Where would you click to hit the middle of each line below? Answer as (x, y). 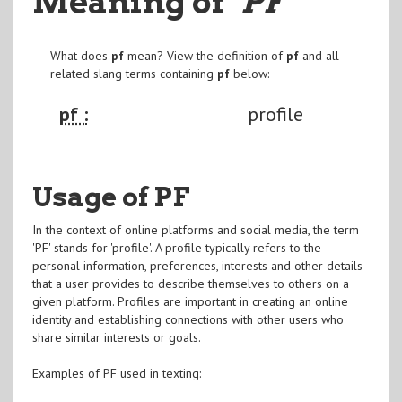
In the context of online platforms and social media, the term (195, 229)
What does (80, 55)
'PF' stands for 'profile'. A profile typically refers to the (176, 247)
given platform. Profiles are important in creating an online (190, 301)
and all (319, 55)
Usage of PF (110, 196)
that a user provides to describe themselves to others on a (190, 283)
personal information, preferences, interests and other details (197, 265)
